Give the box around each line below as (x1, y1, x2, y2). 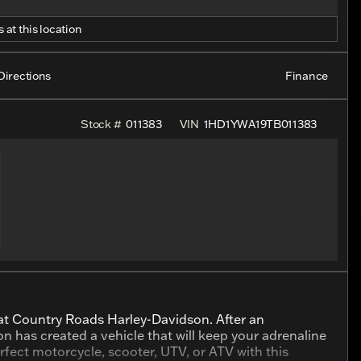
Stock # (81, 117, 122, 131)
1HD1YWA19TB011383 (203, 117, 317, 131)
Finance (284, 68, 328, 83)
